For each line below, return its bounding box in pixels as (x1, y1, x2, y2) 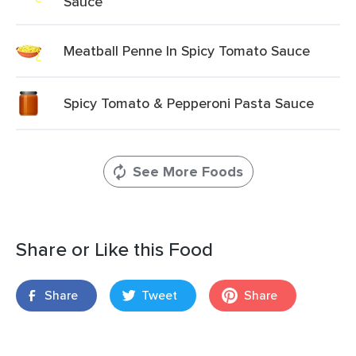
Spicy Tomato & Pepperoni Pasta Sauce (64, 93, 314, 113)
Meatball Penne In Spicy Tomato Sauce (64, 41, 310, 60)
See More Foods (132, 161, 243, 182)
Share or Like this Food (16, 235, 213, 263)
